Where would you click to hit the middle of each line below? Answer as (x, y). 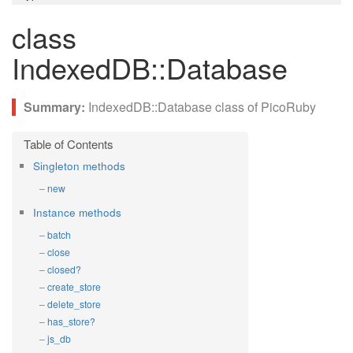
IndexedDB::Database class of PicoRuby (202, 107)
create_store (74, 286)
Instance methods (77, 212)
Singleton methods (79, 166)
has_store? (71, 321)
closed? (64, 269)
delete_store (74, 304)
